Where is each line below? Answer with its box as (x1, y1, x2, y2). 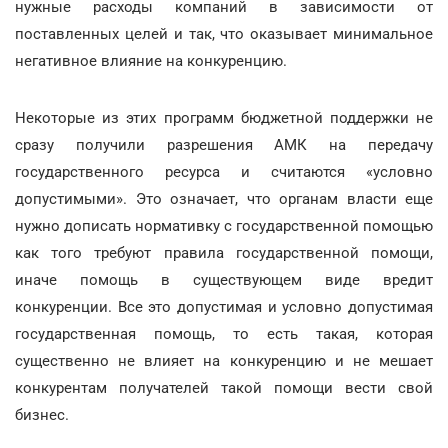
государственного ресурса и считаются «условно (15, 163, 433, 181)
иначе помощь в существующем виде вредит (15, 271, 433, 289)
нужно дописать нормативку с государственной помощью (15, 217, 433, 235)
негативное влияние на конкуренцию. (15, 52, 287, 70)
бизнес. (15, 406, 69, 424)
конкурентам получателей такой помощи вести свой (15, 379, 433, 397)
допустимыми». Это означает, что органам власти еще (15, 190, 433, 208)
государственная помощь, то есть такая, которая (15, 325, 433, 343)
